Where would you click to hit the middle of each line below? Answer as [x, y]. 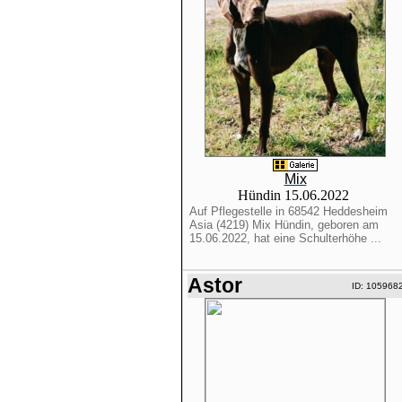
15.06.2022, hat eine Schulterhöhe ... [285, 238]
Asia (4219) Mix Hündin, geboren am [284, 225]
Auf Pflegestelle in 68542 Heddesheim [288, 211]
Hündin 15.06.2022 [295, 195]
